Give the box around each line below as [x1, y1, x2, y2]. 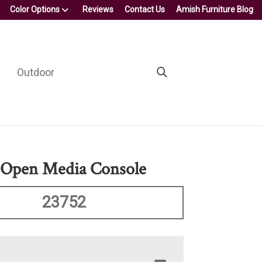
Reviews [82, 5, 113, 14]
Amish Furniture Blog [176, 5, 253, 14]
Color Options [10, 5, 60, 14]
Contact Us [125, 5, 165, 14]
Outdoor [16, 65, 54, 78]
